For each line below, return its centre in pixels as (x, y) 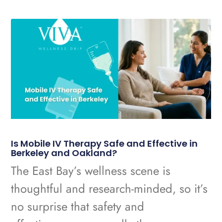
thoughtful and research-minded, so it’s (110, 188)
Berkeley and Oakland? (64, 153)
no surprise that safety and (78, 206)
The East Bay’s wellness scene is (91, 170)
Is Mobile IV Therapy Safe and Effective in (105, 143)
